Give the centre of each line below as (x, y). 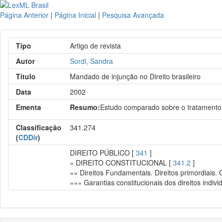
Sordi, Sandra (92, 61)
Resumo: (85, 107)
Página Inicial (75, 15)
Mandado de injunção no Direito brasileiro (136, 76)
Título (26, 76)
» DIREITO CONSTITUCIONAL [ (122, 163)
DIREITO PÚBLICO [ (103, 153)
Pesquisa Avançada (133, 15)
